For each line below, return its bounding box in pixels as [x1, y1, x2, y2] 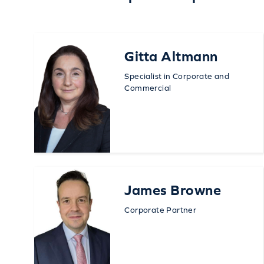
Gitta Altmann [124, 48, 218, 64]
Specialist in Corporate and [124, 71, 230, 81]
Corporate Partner [124, 205, 197, 214]
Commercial [124, 83, 171, 93]
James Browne [124, 182, 222, 198]
